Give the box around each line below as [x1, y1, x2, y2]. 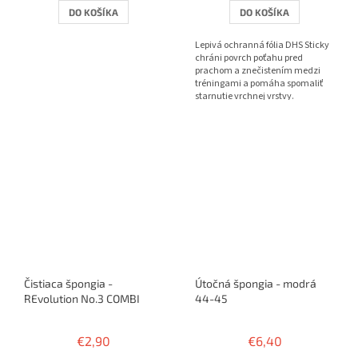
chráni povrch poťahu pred [195, 50, 303, 65]
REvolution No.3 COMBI [24, 291, 140, 305]
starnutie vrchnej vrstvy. [195, 89, 294, 103]
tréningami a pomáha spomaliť [195, 76, 323, 90]
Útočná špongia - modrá [195, 276, 316, 290]
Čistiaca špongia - [24, 276, 113, 290]
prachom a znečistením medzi [195, 63, 320, 78]
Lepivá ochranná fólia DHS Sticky [195, 38, 329, 52]
